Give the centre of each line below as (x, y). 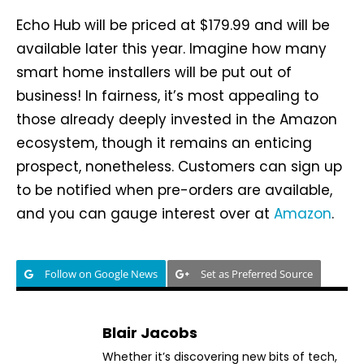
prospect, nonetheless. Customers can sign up (179, 166)
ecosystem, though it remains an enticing (164, 143)
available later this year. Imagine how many (171, 48)
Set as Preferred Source (257, 273)
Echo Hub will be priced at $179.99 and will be (173, 25)
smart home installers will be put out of (154, 72)
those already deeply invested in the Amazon (177, 119)
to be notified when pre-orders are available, (174, 190)
